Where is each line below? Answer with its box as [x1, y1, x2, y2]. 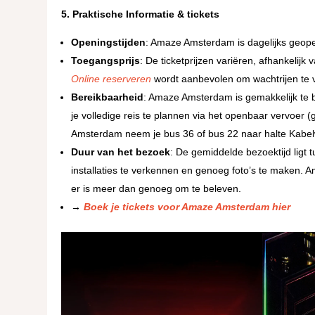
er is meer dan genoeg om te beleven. [71, 182, 242, 194]
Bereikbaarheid [71, 91, 144, 103]
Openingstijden [71, 36, 146, 48]
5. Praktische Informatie [61, 8, 175, 20]
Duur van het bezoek [71, 146, 171, 157]
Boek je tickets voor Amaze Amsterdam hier [84, 200, 291, 212]
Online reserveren [71, 72, 152, 84]
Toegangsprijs [71, 54, 141, 66]
